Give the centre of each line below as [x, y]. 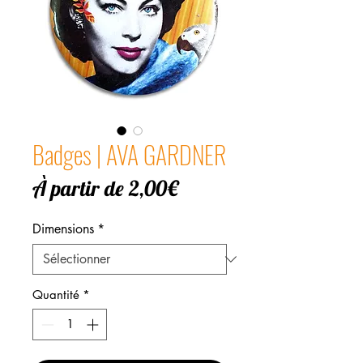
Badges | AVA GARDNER [129, 155]
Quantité [56, 295]
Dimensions [63, 229]
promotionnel [229, 214]
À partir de [81, 189]
